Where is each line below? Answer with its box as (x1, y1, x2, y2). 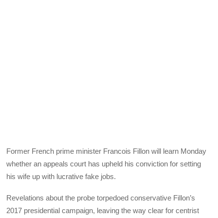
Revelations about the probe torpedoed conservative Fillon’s (6, 194, 196, 202)
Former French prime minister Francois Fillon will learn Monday (6, 147, 207, 156)
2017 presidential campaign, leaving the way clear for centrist (6, 206, 200, 215)
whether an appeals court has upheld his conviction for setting (6, 160, 201, 168)
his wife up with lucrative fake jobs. (6, 172, 116, 181)
